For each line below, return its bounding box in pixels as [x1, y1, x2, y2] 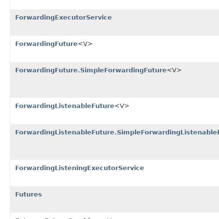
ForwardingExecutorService [15, 13, 112, 21]
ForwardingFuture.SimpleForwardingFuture [15, 66, 167, 74]
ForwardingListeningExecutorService [15, 164, 144, 172]
